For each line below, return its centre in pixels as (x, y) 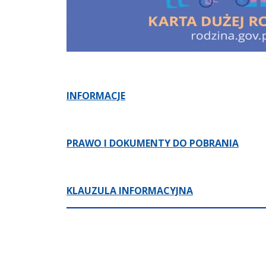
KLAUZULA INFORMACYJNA (130, 190)
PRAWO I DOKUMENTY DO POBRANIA (153, 143)
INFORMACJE (96, 95)
